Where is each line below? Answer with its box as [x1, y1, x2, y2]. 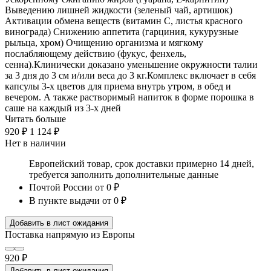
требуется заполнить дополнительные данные [29, 169, 218, 180]
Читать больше [5, 113, 66, 124]
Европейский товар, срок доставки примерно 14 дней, [29, 158, 254, 169]
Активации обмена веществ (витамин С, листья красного [5, 15, 243, 26]
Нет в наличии [5, 137, 66, 148]
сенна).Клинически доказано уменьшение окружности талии [5, 59, 258, 70]
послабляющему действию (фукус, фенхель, [5, 48, 186, 59]
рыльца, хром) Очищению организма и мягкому [5, 37, 203, 48]
